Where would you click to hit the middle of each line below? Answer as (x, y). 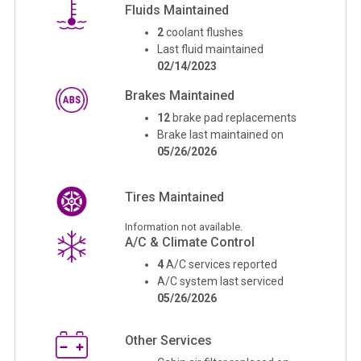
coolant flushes (205, 32)
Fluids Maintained (177, 10)
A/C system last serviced (221, 281)
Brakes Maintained (180, 95)
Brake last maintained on (221, 134)
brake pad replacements (235, 117)
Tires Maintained (175, 197)
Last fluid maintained (211, 49)
